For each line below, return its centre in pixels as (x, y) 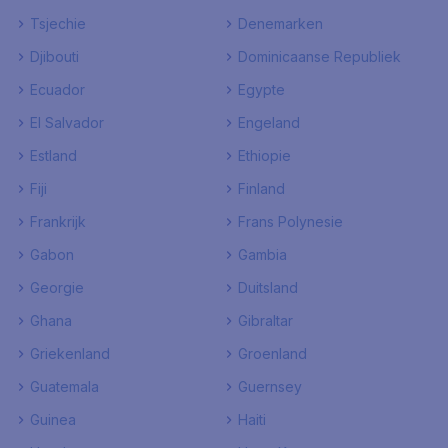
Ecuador (57, 89)
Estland (53, 155)
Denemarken (280, 23)
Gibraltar (265, 320)
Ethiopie (264, 155)
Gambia (262, 254)
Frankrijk (58, 221)
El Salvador (67, 122)
